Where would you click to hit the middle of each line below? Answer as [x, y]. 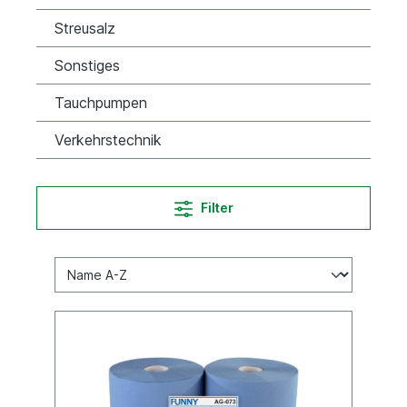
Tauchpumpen [101, 103]
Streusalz [85, 28]
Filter [217, 208]
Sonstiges [87, 65]
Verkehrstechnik [108, 140]
